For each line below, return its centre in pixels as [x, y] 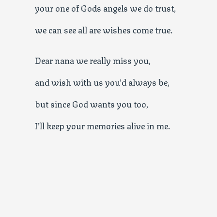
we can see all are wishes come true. [104, 29]
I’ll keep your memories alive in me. [102, 125]
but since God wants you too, [92, 103]
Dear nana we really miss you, [93, 60]
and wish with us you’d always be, [102, 81]
